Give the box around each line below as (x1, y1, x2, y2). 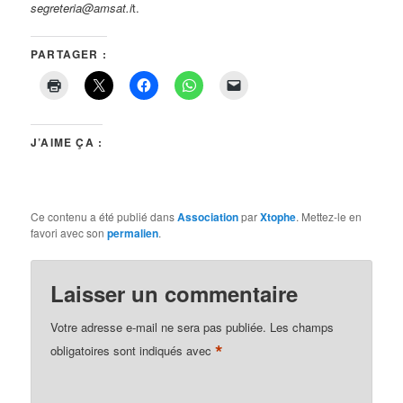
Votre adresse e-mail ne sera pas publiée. (50, 318, 267, 336)
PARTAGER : (31, 45, 108, 62)
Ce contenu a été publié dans (31, 208, 178, 224)
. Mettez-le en (296, 208, 363, 224)
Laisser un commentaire (50, 277, 299, 309)
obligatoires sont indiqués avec (50, 341, 216, 359)
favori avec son (31, 224, 108, 240)
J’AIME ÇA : (31, 133, 103, 150)
